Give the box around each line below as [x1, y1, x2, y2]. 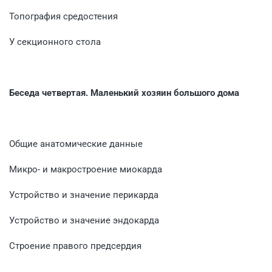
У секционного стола [9, 36, 101, 47]
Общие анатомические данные [9, 138, 143, 149]
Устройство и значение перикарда [9, 189, 158, 200]
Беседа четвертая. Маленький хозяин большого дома [9, 87, 239, 98]
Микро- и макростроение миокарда [9, 163, 162, 175]
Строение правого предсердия [9, 240, 141, 251]
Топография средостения [9, 10, 118, 22]
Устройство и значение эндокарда [9, 214, 159, 226]
